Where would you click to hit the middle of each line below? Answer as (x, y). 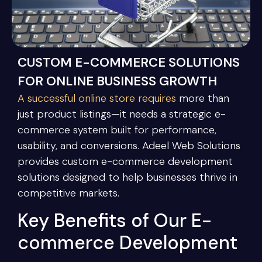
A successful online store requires (97, 98)
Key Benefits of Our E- (115, 220)
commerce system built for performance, (117, 130)
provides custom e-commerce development (125, 161)
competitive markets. (68, 193)
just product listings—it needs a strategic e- (122, 114)
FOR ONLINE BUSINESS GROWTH (117, 81)
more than (203, 98)
